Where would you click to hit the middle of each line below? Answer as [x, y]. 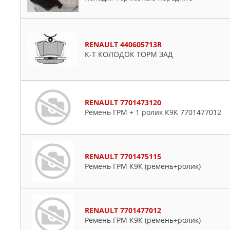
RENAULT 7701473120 [123, 102]
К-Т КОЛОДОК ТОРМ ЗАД [129, 54]
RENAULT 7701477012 [123, 210]
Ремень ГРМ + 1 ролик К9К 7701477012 [153, 112]
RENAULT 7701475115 [123, 156]
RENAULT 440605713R [123, 44]
